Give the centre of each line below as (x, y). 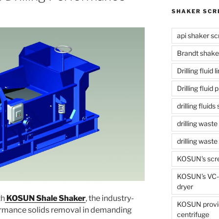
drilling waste (197, 124)
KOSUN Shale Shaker (46, 198)
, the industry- (110, 198)
